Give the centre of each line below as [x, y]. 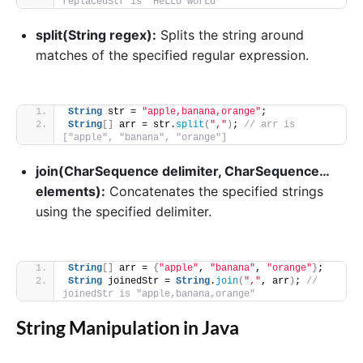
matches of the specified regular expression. [172, 55]
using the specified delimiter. [124, 211]
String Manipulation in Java [128, 327]
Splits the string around [230, 34]
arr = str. [145, 124]
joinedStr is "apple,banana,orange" [159, 294]
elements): [70, 191]
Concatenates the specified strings [214, 191]
